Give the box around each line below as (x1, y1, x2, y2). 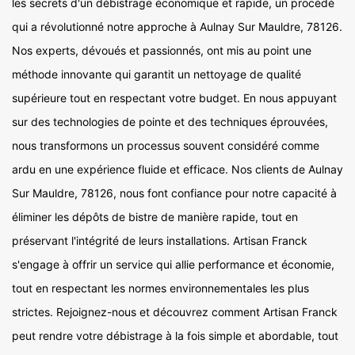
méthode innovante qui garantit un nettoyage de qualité (12, 67, 301, 82)
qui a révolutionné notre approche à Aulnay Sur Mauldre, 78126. (12, 20, 342, 34)
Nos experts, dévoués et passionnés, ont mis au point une (12, 44, 311, 58)
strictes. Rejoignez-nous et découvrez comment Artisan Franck (12, 305, 338, 319)
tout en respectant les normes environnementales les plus (12, 281, 309, 296)
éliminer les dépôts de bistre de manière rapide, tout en (12, 210, 298, 224)
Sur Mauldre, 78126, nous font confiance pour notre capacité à (12, 186, 337, 200)
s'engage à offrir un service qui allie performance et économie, (12, 258, 334, 272)
